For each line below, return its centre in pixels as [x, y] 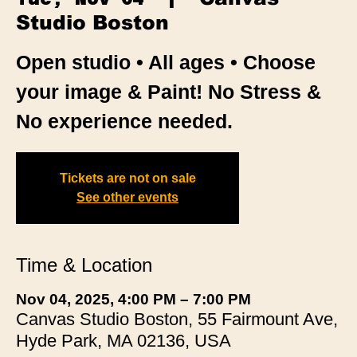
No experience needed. [124, 121]
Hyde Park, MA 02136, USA [124, 340]
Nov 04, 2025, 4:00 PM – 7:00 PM [133, 299]
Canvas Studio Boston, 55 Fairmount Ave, [177, 319]
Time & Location [84, 265]
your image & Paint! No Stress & [169, 91]
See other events [127, 197]
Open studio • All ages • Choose [166, 62]
